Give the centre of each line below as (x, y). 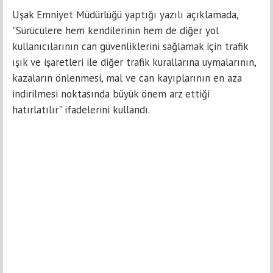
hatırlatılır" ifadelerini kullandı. (81, 110)
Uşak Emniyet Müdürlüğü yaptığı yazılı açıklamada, (125, 15)
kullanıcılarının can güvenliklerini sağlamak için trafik (130, 47)
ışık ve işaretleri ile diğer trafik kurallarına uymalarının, (134, 62)
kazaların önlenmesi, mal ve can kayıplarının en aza (127, 78)
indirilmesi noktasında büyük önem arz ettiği (111, 94)
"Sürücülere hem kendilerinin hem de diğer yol (115, 31)
